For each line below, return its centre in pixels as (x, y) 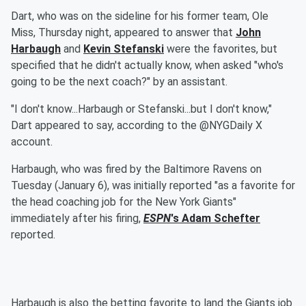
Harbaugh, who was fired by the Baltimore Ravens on (136, 169)
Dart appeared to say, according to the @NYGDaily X (137, 126)
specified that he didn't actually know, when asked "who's (147, 66)
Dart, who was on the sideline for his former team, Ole (140, 16)
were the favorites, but (221, 49)
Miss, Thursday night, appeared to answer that (123, 33)
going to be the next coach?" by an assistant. (119, 82)
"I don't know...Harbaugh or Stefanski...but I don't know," (141, 109)
